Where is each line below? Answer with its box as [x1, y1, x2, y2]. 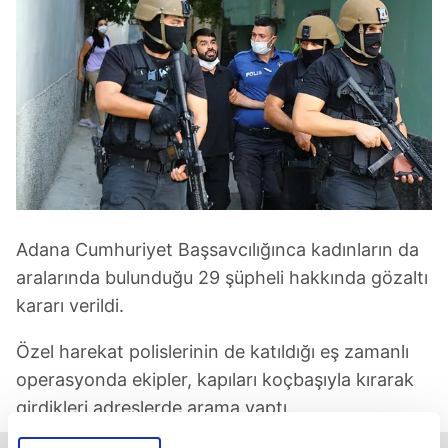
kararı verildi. [16, 294, 124, 316]
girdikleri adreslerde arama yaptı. [16, 396, 292, 418]
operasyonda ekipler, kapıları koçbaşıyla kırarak [16, 368, 414, 390]
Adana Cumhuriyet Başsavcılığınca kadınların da [16, 238, 419, 260]
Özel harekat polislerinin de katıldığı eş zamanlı [16, 340, 409, 362]
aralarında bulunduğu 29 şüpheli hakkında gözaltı [16, 266, 428, 288]
